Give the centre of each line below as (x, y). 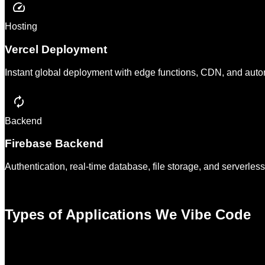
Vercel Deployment (56, 49)
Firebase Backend (54, 144)
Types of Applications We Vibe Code (128, 215)
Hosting (21, 27)
